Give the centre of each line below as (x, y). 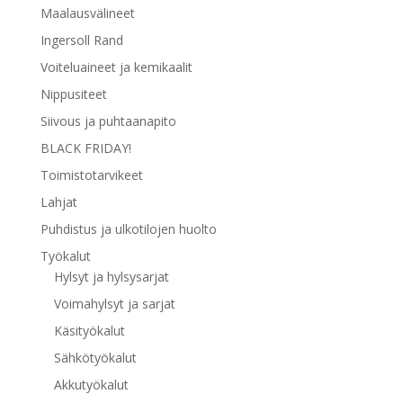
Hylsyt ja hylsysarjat (111, 277)
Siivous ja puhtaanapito (108, 121)
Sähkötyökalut (95, 358)
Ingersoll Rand (81, 40)
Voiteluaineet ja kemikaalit (116, 67)
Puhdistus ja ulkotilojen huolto (128, 229)
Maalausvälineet (87, 13)
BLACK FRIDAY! (85, 148)
